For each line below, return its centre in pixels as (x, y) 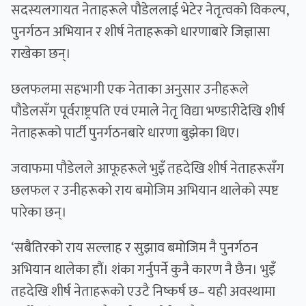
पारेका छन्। (39, 213)
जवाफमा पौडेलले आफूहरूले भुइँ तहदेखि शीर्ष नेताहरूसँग (148, 169)
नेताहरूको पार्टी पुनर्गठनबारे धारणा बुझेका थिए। (126, 134)
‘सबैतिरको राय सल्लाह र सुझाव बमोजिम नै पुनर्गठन (135, 248)
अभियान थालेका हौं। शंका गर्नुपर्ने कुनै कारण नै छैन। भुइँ (143, 270)
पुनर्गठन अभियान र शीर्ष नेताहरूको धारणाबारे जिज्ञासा (140, 32)
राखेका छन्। (41, 54)
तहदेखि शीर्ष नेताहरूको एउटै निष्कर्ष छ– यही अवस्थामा (143, 292)
